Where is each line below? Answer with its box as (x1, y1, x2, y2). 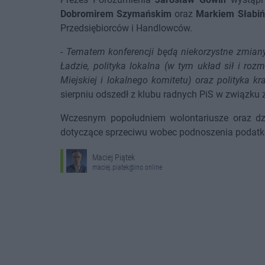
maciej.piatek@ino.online (92, 163, 162, 172)
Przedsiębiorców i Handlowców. (60, 22, 192, 34)
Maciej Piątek (92, 153, 135, 163)
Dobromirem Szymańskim (60, 8, 172, 20)
